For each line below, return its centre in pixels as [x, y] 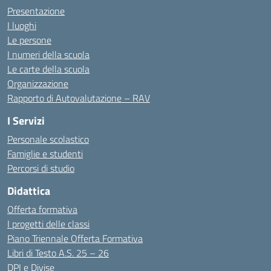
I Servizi [26, 121]
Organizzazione [38, 83]
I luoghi [22, 25]
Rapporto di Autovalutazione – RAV [79, 98]
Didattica [29, 191]
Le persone [29, 40]
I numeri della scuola [48, 54]
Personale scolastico [48, 139]
